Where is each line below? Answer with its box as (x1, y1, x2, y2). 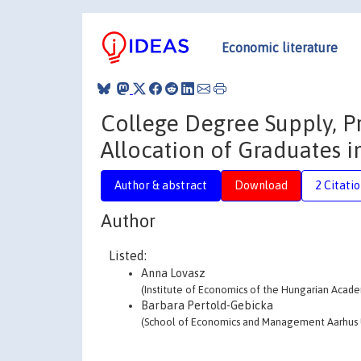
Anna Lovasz (141, 267, 205, 280)
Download (234, 178, 288, 192)
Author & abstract (114, 178, 207, 192)
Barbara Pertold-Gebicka (141, 299, 273, 312)
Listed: (109, 248, 147, 263)
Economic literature (222, 39, 338, 55)
